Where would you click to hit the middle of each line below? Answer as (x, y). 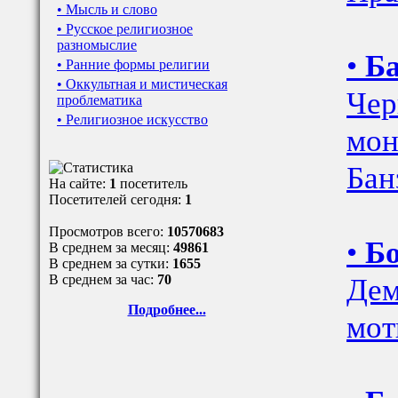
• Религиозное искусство (132, 119)
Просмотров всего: (108, 231)
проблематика (99, 100)
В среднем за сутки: (111, 263)
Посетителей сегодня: (117, 199)
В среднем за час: (103, 279)
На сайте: (79, 183)
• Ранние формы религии (133, 64)
